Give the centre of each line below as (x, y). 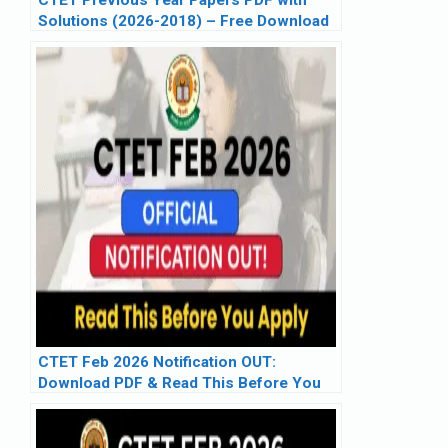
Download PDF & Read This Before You (179, 382)
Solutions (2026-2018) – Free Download (183, 20)
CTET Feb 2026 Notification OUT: (157, 361)
